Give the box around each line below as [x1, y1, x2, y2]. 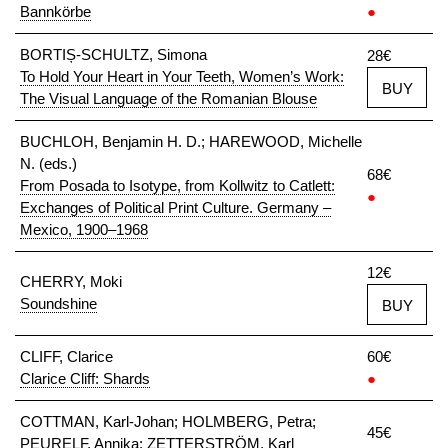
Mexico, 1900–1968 [20, 221, 148, 238]
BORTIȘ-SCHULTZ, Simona [20, 46, 207, 63]
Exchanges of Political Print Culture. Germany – [20, 199, 331, 216]
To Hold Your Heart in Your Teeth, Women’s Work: [20, 68, 344, 85]
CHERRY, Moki [20, 273, 122, 290]
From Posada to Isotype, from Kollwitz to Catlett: [20, 177, 335, 194]
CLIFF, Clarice [20, 348, 113, 365]
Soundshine [20, 295, 97, 312]
